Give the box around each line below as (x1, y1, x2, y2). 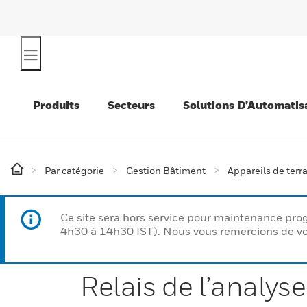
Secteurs (108, 98, 155, 112)
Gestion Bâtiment (126, 164, 206, 176)
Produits (33, 98, 79, 112)
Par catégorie (45, 164, 104, 176)
